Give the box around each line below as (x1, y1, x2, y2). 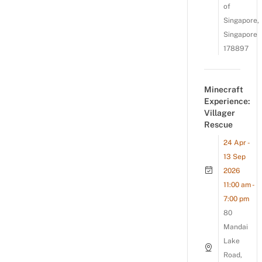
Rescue (204, 120, 233, 129)
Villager (204, 108, 235, 118)
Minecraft (204, 85, 243, 94)
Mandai (223, 223, 248, 231)
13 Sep (223, 153, 246, 161)
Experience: (204, 96, 250, 106)
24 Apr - (223, 139, 249, 147)
